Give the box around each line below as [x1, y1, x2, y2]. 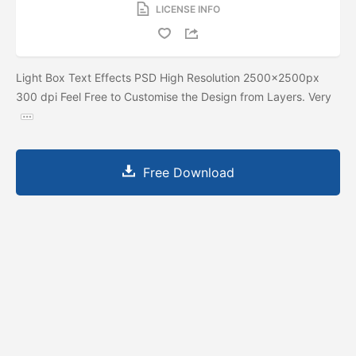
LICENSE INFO [155, 2, 220, 15]
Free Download [142, 164, 234, 180]
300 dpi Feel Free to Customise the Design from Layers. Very [16, 89, 331, 103]
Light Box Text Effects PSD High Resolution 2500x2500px [16, 70, 319, 84]
